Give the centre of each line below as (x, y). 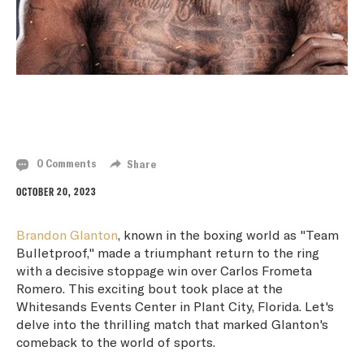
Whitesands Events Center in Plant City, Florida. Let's (175, 305)
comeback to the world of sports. (116, 341)
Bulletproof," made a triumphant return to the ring (168, 252)
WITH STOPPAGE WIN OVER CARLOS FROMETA (166, 128)
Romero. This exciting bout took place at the (149, 288)
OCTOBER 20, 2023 (56, 191)
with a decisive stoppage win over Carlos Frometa (164, 270)
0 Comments (65, 164)
